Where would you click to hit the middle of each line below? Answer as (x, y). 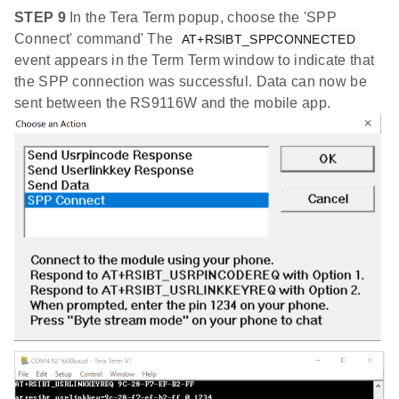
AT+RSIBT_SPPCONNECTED (268, 39)
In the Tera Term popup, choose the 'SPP (201, 17)
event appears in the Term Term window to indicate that (195, 60)
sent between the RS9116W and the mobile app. (173, 102)
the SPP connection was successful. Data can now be (191, 81)
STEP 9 (40, 17)
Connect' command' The (96, 38)
